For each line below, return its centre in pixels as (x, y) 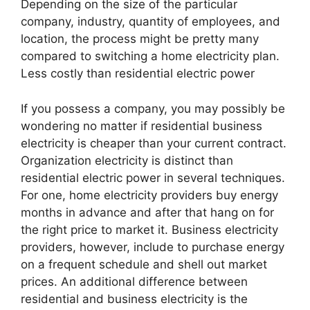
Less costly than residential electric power (138, 74)
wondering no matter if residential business (142, 126)
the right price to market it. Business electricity (149, 229)
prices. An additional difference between (134, 281)
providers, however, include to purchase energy (153, 247)
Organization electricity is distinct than (127, 160)
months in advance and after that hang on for (147, 212)
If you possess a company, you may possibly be (153, 108)
